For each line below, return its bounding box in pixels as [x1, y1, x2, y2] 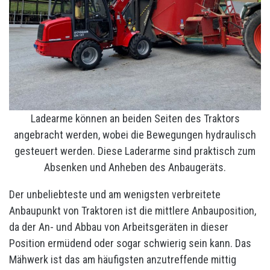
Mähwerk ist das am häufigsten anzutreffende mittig [9, 253, 236, 266]
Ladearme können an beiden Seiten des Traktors [30, 112, 240, 125]
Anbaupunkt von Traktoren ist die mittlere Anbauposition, [9, 204, 256, 217]
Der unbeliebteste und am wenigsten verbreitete [9, 188, 221, 201]
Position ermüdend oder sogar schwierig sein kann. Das [9, 237, 251, 250]
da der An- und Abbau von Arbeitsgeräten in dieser [9, 221, 228, 233]
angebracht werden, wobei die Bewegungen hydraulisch [14, 128, 256, 141]
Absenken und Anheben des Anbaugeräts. [44, 161, 226, 174]
